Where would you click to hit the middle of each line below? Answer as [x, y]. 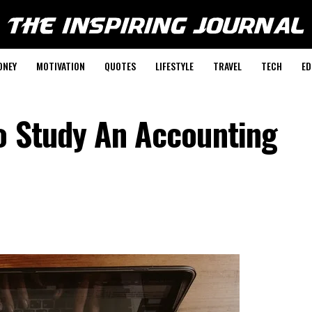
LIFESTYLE [174, 66]
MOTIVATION [60, 66]
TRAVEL [227, 66]
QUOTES [120, 66]
